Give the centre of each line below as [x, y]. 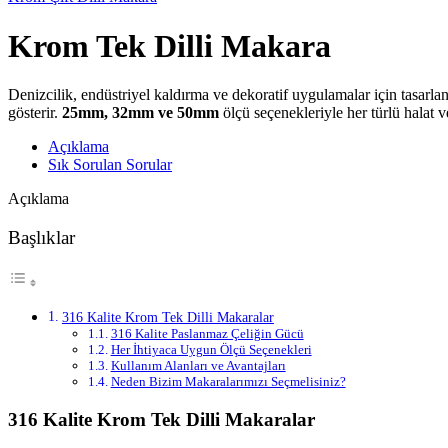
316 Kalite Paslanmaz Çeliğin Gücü [207, 334]
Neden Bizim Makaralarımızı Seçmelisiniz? [228, 382]
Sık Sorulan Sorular [110, 165]
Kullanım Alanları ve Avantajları [198, 366]
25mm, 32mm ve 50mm [140, 113]
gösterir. [35, 113]
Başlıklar [41, 238]
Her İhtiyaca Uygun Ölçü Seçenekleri [211, 350]
